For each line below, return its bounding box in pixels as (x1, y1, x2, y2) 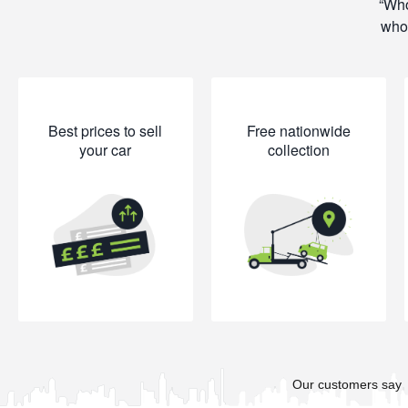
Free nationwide (246, 120, 351, 141)
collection (267, 139, 330, 160)
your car (79, 139, 132, 160)
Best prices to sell (48, 120, 163, 141)
